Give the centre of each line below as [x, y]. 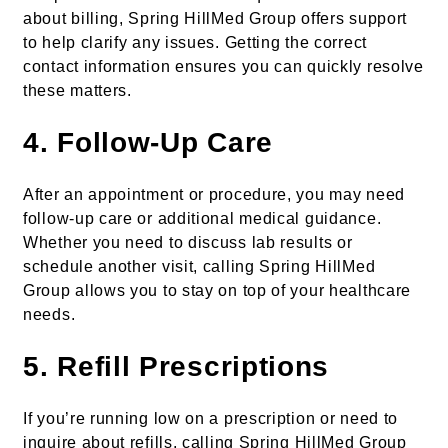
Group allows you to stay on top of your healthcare [217, 290]
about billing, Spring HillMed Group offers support [215, 18]
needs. [49, 314]
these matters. [77, 90]
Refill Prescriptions [193, 366]
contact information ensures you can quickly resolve [223, 66]
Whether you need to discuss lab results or [188, 242]
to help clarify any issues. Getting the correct [195, 42]
